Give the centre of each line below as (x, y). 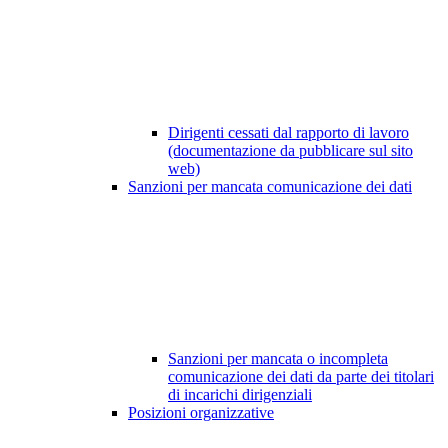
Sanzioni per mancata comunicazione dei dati (270, 187)
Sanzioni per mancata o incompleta (278, 359)
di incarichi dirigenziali (240, 395)
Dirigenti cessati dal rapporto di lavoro (288, 133)
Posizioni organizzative (201, 413)
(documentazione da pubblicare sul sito (290, 151)
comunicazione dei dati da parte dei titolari (301, 377)
